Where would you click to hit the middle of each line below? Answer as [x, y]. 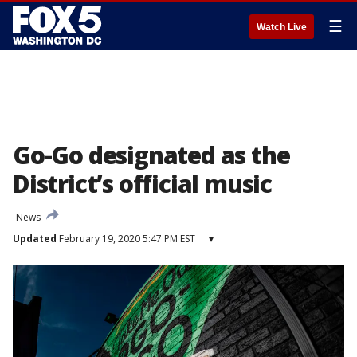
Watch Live [282, 27]
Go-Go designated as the [151, 155]
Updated [35, 239]
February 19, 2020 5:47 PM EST [126, 239]
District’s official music [142, 184]
